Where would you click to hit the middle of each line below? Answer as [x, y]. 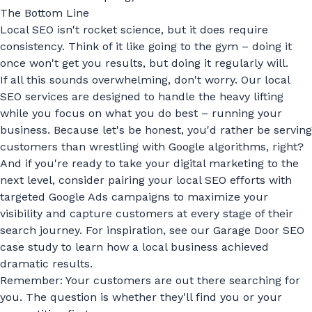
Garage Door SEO [259, 230]
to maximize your [219, 197]
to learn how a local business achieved [163, 247]
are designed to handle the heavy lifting [176, 96]
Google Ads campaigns [109, 197]
